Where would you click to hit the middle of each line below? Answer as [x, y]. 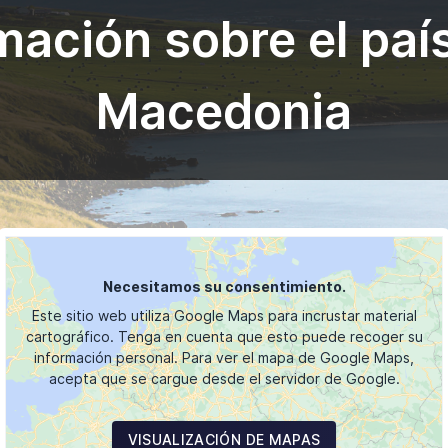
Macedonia [224, 111]
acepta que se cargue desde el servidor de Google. [224, 379]
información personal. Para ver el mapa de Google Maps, [224, 358]
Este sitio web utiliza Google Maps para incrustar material [224, 316]
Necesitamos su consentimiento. [224, 287]
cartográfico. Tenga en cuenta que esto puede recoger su [224, 337]
